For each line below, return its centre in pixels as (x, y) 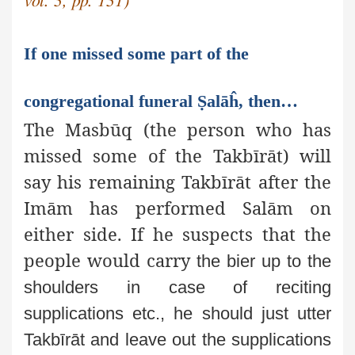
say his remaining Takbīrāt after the (177, 182)
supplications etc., (95, 314)
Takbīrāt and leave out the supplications (177, 340)
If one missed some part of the (136, 54)
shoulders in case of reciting (177, 288)
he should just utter (253, 314)
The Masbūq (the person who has (177, 130)
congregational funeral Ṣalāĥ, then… (161, 101)
